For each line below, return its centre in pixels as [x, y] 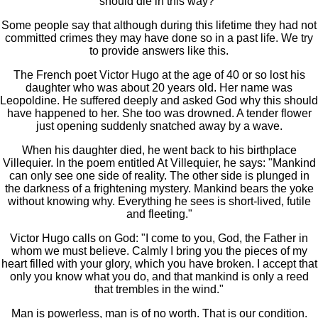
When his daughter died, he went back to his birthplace [159, 150]
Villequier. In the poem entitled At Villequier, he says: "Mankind [159, 163]
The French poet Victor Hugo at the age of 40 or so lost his [159, 75]
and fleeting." [159, 214]
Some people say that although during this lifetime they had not [159, 26]
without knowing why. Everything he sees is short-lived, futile [159, 202]
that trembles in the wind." [159, 290]
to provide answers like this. [159, 51]
